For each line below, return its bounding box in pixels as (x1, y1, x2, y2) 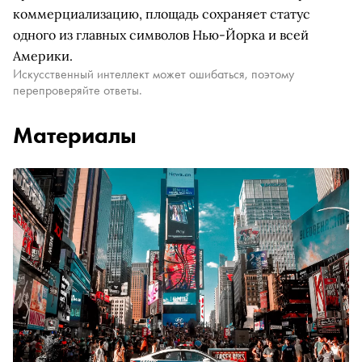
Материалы (13, 121, 137, 149)
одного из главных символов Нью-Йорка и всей (13, 27, 309, 43)
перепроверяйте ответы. (13, 82, 142, 99)
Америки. (13, 48, 73, 64)
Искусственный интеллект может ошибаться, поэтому (13, 65, 294, 82)
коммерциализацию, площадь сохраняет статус (13, 6, 310, 22)
